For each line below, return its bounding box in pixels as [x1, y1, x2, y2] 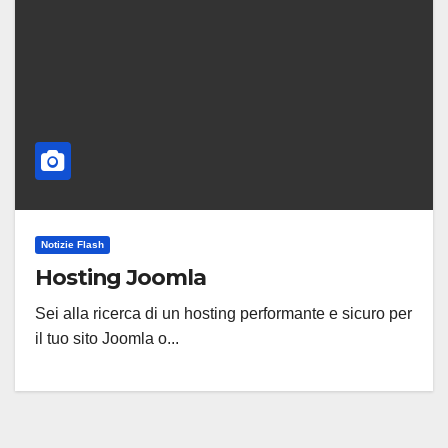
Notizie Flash [41, 239, 104, 250]
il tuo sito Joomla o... [35, 330, 179, 347]
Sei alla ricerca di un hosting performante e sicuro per [35, 305, 412, 322]
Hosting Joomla [35, 264, 206, 291]
